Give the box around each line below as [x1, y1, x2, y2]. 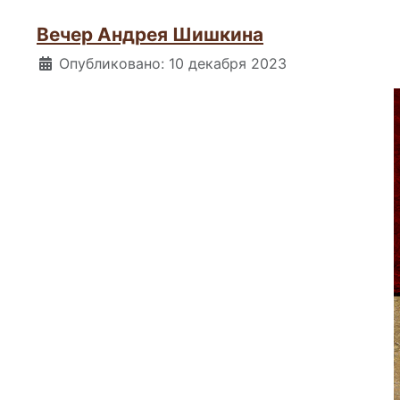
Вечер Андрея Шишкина [37, 23, 263, 46]
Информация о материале [36, 54, 225, 72]
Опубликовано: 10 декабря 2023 [59, 54, 287, 73]
